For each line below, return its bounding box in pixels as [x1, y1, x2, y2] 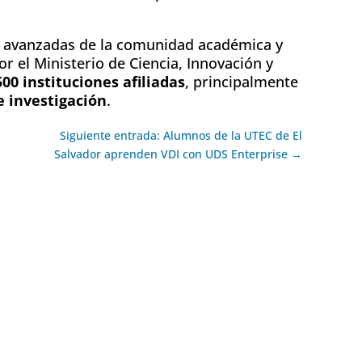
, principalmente [185, 71, 298, 91]
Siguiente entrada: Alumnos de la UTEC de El [60, 127, 303, 143]
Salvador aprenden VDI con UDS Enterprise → [54, 145, 303, 162]
